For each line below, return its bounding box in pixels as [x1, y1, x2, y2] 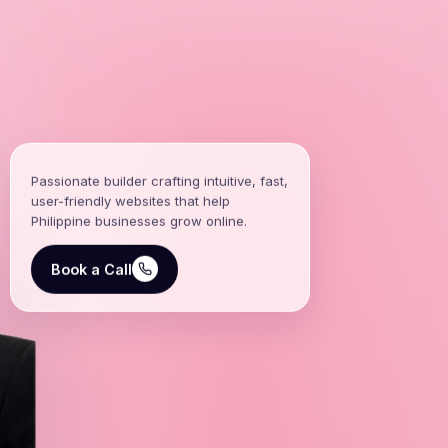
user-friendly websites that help [31, 199, 230, 216]
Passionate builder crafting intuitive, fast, [31, 179, 288, 196]
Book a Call [51, 267, 132, 285]
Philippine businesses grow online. [31, 219, 247, 236]
